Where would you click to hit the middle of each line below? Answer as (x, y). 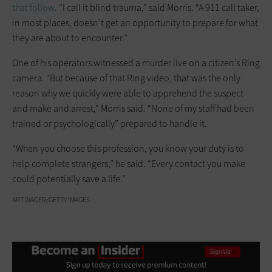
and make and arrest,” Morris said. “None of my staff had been (133, 108)
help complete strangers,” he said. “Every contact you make (129, 163)
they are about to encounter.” (70, 38)
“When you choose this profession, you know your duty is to (128, 148)
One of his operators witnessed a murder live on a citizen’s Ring (136, 63)
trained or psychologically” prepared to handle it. (110, 123)
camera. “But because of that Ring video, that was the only (126, 78)
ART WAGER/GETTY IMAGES (51, 199)
